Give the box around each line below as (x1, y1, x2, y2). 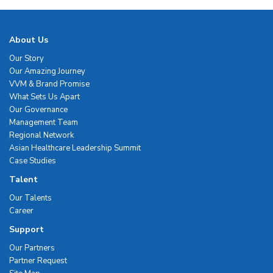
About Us (9, 34, 48, 46)
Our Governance (9, 104, 68, 115)
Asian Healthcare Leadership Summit (9, 143, 141, 154)
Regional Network (9, 130, 74, 141)
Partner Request (9, 255, 67, 266)
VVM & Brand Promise (9, 79, 90, 90)
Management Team (9, 117, 78, 128)
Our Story (9, 53, 44, 64)
